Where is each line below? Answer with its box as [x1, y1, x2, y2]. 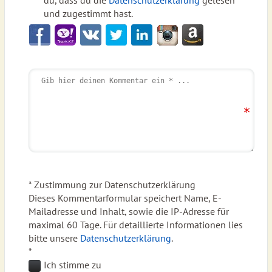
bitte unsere [28, 232, 80, 244]
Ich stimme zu [43, 259, 101, 271]
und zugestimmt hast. [43, 7, 133, 19]
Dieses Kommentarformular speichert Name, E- [28, 192, 222, 204]
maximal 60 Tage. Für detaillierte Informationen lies [28, 219, 243, 231]
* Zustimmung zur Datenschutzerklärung [28, 178, 195, 191]
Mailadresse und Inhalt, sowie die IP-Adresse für [28, 205, 229, 217]
